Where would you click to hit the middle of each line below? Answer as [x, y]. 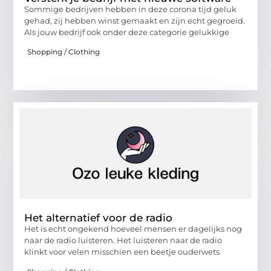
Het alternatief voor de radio [99, 218]
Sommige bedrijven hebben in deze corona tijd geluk [131, 9]
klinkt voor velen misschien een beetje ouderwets [122, 252]
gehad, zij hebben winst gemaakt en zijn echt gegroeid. [135, 20]
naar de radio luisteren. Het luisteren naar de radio [123, 240]
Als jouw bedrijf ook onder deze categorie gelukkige [127, 32]
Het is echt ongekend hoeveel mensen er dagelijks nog [133, 229]
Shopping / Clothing [64, 52]
